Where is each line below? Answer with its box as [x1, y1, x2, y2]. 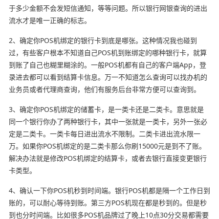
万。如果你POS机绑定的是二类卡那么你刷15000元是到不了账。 [8, 141, 206, 151]
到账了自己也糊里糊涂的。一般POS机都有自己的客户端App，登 [8, 60, 206, 69]
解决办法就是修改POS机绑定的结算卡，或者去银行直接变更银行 [8, 153, 207, 163]
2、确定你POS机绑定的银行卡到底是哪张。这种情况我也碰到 [8, 35, 197, 45]
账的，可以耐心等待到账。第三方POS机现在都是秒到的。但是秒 [8, 197, 207, 207]
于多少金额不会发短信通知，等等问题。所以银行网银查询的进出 [8, 3, 207, 13]
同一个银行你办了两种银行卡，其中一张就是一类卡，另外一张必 [8, 116, 207, 126]
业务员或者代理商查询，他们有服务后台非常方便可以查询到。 [8, 84, 200, 94]
